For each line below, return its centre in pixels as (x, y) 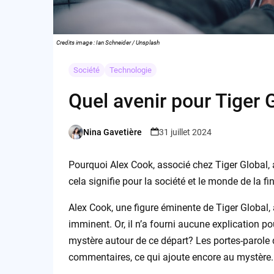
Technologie (130, 70)
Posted (81, 137)
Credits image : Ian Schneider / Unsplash (108, 43)
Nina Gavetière (112, 132)
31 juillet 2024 (185, 132)
